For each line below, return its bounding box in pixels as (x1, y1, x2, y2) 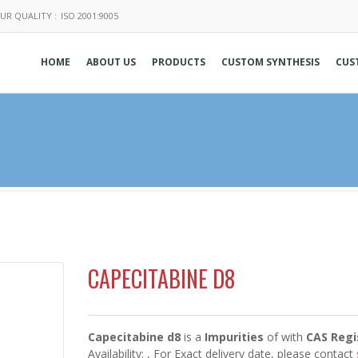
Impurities (205, 329, 264, 344)
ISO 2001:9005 (61, 10, 118, 22)
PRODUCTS (152, 55, 205, 69)
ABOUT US (86, 55, 136, 69)
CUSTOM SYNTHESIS (221, 55, 320, 69)
